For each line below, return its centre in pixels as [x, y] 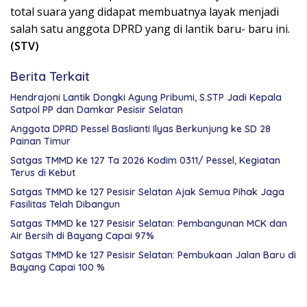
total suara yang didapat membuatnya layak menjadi [145, 12]
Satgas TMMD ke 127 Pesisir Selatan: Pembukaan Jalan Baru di [153, 255]
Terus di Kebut [43, 173]
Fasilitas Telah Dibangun [65, 205]
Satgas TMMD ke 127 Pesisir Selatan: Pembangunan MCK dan [149, 224]
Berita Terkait [50, 77]
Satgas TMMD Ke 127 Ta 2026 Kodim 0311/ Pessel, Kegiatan [145, 161]
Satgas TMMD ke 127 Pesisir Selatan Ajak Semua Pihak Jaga [147, 192]
